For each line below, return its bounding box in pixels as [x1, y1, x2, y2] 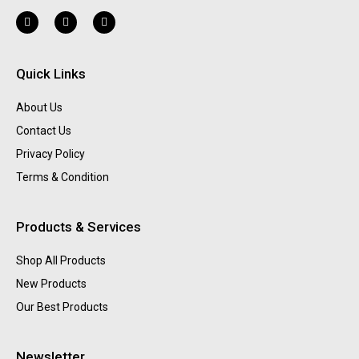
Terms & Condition [16, 171, 109, 184]
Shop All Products [16, 254, 106, 268]
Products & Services [16, 219, 141, 236]
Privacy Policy [16, 147, 85, 161]
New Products [16, 277, 87, 291]
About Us [16, 101, 63, 115]
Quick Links [16, 66, 86, 83]
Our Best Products [16, 301, 108, 314]
